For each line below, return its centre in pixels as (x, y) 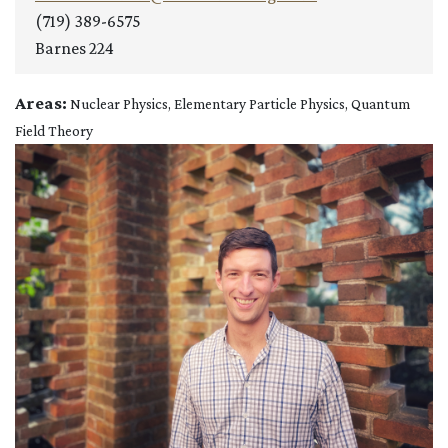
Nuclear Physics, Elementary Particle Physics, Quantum (240, 104)
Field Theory (54, 131)
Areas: (41, 103)
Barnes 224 (74, 48)
